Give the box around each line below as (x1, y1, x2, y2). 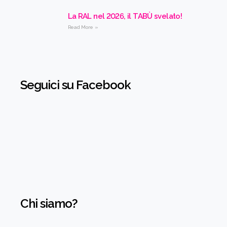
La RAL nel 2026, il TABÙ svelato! (67, 11, 182, 21)
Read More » (67, 24, 98, 30)
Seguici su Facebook (20, 78, 131, 93)
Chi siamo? (20, 196, 78, 211)
